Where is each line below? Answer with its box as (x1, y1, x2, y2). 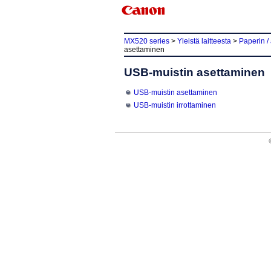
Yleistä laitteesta (177, 37, 231, 45)
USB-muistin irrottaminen (134, 101, 216, 109)
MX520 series (124, 37, 169, 45)
